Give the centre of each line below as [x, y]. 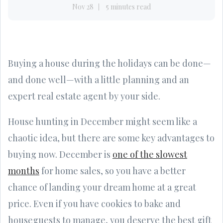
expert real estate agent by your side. [84, 96]
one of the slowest [150, 154]
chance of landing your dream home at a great [102, 187]
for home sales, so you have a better [112, 170]
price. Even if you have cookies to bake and [94, 203]
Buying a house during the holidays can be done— [110, 63]
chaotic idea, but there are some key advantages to [111, 138]
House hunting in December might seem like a [103, 121]
